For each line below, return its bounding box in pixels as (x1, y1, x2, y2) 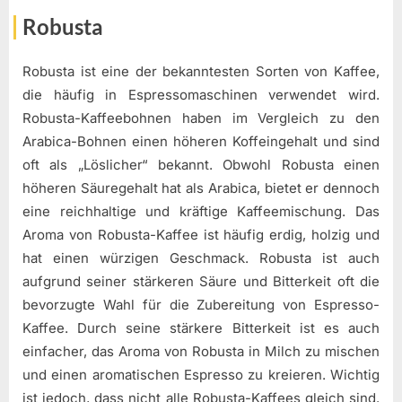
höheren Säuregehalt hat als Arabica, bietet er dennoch (22, 179, 380, 197)
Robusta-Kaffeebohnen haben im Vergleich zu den (22, 109, 380, 127)
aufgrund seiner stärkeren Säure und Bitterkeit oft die (22, 273, 380, 291)
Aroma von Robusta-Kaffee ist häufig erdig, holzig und (22, 226, 380, 244)
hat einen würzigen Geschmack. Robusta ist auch (22, 249, 380, 267)
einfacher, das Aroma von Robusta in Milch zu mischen (22, 343, 380, 361)
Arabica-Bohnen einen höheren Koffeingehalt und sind (22, 133, 380, 151)
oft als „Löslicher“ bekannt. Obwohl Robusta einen (22, 156, 380, 174)
